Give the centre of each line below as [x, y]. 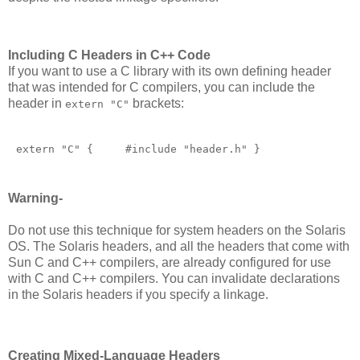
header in [37, 103]
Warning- [35, 198]
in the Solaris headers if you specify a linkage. [138, 294]
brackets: [157, 103]
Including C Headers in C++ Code [109, 55]
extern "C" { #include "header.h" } [161, 149]
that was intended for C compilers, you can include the [162, 87]
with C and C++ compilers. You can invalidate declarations [174, 278]
